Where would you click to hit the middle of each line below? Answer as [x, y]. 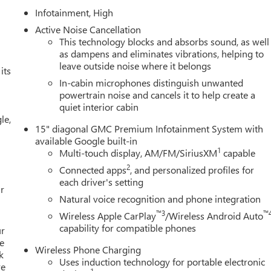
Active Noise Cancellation [88, 29]
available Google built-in [87, 140]
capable [238, 152]
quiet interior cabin [99, 106]
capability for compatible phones [128, 227]
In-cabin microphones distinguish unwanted [152, 82]
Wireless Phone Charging [88, 249]
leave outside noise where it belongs [135, 65]
